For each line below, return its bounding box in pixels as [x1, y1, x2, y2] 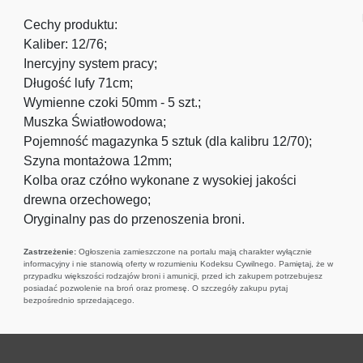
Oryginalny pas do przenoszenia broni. [23, 212, 246, 226]
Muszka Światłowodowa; [23, 115, 167, 129]
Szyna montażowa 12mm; [23, 154, 173, 168]
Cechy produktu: [23, 18, 118, 32]
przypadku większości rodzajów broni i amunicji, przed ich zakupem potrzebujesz [23, 271, 323, 280]
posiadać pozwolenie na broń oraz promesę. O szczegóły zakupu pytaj [23, 284, 288, 293]
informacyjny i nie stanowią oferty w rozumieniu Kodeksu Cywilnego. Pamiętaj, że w [23, 259, 334, 268]
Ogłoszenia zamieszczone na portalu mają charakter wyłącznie [76, 247, 313, 256]
